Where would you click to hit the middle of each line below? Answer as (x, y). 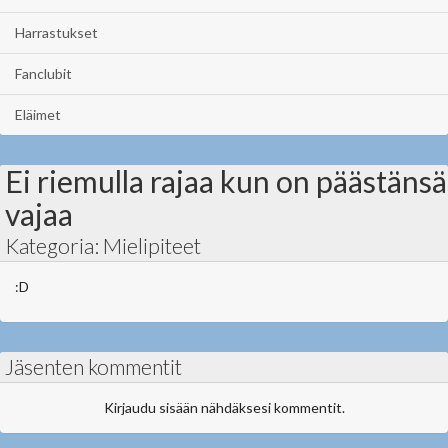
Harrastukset (56, 32)
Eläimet (38, 114)
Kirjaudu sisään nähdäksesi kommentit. (224, 407)
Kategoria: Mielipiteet (103, 245)
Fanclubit (43, 73)
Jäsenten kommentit (93, 366)
